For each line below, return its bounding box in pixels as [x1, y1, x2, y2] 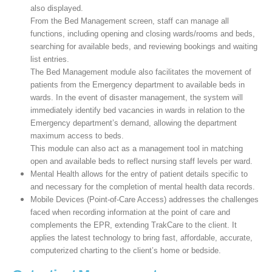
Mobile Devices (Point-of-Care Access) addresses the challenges [30, 194, 259, 204]
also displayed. [30, 3, 83, 13]
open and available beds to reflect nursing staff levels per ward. [30, 156, 253, 166]
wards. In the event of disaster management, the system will [30, 92, 243, 102]
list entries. [30, 54, 69, 64]
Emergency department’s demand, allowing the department [30, 118, 237, 127]
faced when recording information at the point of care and [30, 207, 230, 217]
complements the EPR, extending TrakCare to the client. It [30, 220, 237, 229]
